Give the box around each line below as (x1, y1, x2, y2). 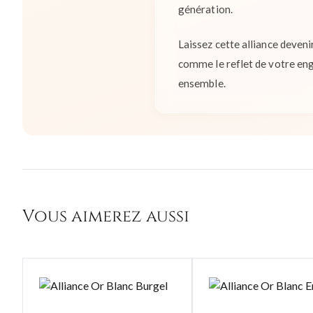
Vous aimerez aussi (22, 205, 189, 228)
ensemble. (178, 76, 226, 89)
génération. (178, 3, 233, 16)
